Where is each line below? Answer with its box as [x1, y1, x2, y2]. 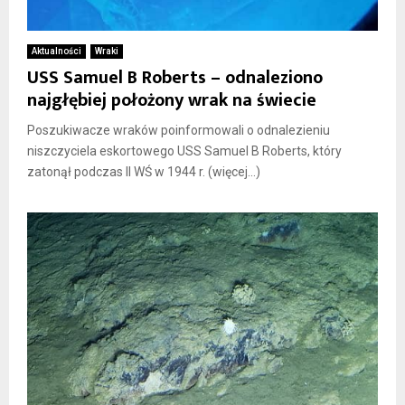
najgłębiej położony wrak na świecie [27, 84, 316, 116]
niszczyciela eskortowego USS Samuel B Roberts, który [27, 143, 342, 158]
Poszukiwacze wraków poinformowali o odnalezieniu [27, 122, 330, 137]
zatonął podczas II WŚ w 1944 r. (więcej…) [27, 164, 260, 179]
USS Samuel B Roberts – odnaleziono [27, 61, 323, 93]
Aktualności [32, 45, 81, 56]
